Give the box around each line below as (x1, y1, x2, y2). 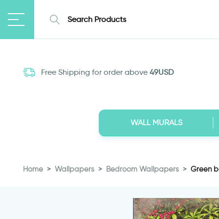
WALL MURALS (130, 118, 182, 127)
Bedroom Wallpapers (106, 165, 179, 174)
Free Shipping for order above (39, 67, 150, 77)
